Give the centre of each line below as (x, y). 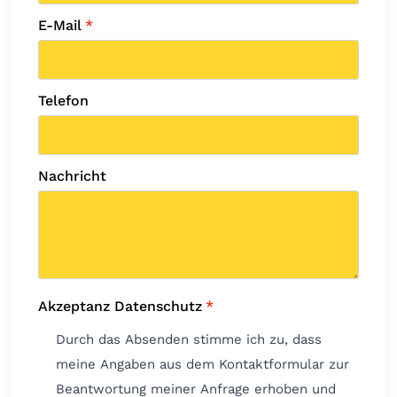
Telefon (64, 100)
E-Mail (60, 25)
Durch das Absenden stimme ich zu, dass (189, 339)
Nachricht (73, 175)
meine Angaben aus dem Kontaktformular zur (203, 364)
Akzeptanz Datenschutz (121, 306)
